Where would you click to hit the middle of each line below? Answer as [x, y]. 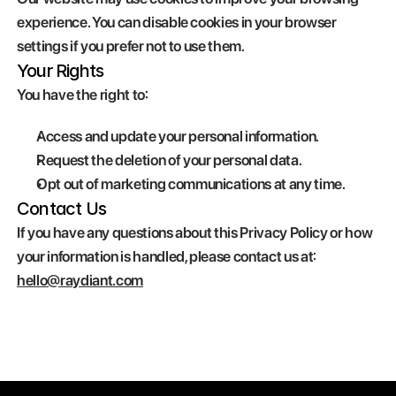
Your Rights [61, 71]
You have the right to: [83, 95]
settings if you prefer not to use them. [131, 46]
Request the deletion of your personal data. [169, 160]
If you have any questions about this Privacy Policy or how [195, 232]
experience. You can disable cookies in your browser [177, 22]
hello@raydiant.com [80, 280]
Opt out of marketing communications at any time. [191, 184]
